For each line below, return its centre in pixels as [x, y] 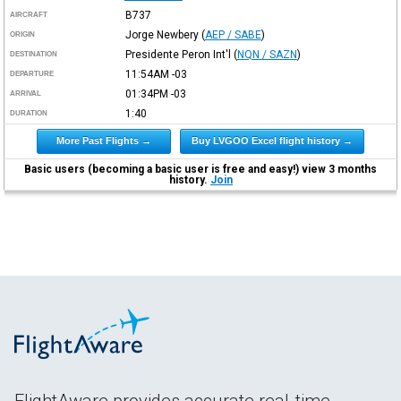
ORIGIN [23, 34]
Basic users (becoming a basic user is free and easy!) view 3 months [201, 169]
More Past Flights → [104, 140]
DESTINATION [34, 54]
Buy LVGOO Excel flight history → [273, 140]
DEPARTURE [32, 73]
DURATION [29, 113]
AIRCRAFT [29, 14]
